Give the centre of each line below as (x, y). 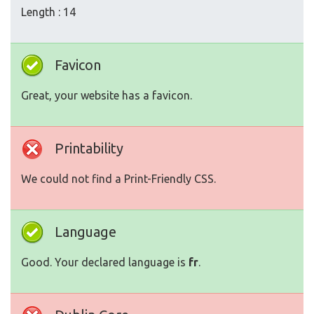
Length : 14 (48, 12)
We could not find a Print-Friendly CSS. (118, 179)
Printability (89, 149)
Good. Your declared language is (105, 262)
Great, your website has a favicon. (107, 96)
